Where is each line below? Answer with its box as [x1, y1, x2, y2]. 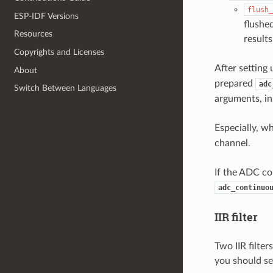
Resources [14, 29, 53, 39]
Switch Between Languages [14, 83, 117, 93]
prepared [214, 78, 255, 88]
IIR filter [214, 209, 258, 224]
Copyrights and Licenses [14, 48, 105, 57]
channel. [214, 138, 250, 148]
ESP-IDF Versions [14, 11, 79, 21]
